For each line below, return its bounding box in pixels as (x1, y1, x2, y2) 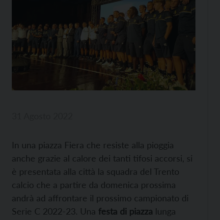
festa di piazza (96, 205, 153, 217)
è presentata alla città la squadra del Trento (12, 165, 179, 177)
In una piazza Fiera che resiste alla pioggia (12, 139, 174, 150)
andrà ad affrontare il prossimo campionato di (12, 192, 189, 203)
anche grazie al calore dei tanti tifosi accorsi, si (12, 152, 192, 164)
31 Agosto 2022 (12, 110, 73, 121)
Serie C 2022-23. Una (12, 205, 96, 217)
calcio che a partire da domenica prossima (12, 179, 176, 190)
